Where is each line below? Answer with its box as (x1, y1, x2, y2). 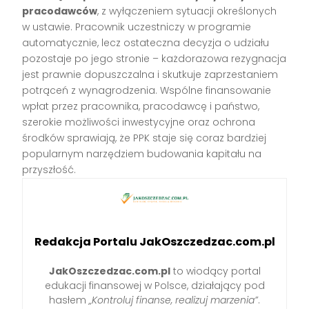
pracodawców (22, 3, 98, 18)
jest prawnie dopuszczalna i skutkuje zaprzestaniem (22, 67, 279, 81)
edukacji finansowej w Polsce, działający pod (44, 279, 265, 293)
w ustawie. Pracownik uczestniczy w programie (22, 19, 252, 34)
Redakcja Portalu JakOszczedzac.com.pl (34, 234, 275, 250)
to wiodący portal (170, 264, 261, 279)
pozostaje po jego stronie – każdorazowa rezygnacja (22, 51, 287, 66)
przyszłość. (22, 162, 77, 177)
